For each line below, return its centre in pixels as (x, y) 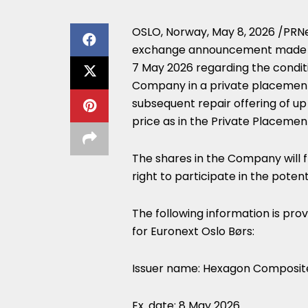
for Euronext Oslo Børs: (193, 231)
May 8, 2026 (243, 32)
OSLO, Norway (169, 32)
